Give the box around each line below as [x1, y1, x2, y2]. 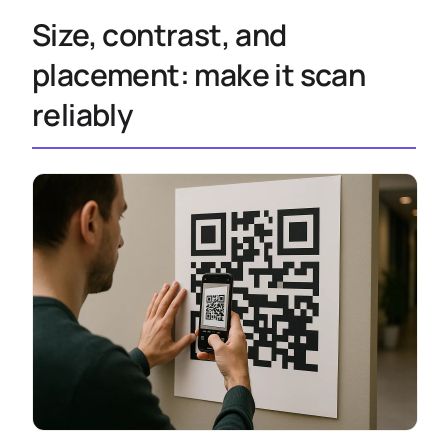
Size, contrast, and [32, 14, 287, 55]
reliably [32, 94, 133, 135]
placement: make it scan [32, 54, 366, 95]
